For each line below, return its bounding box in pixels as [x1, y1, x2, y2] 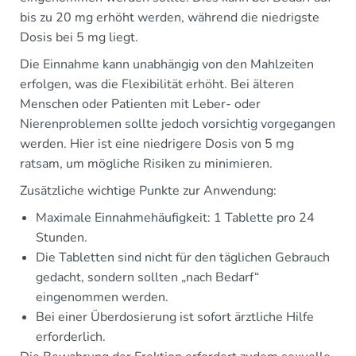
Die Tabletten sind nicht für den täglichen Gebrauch [36, 248, 330, 266]
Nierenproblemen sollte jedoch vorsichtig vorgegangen [20, 114, 335, 133]
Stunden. [36, 228, 87, 246]
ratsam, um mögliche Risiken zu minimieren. [20, 154, 273, 172]
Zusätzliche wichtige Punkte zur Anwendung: [20, 181, 277, 199]
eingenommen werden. [36, 288, 168, 306]
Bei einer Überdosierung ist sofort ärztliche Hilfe [36, 308, 314, 326]
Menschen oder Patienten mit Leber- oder [20, 95, 261, 113]
